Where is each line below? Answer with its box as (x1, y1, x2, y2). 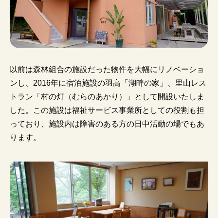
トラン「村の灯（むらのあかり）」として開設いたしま (10, 92, 204, 101)
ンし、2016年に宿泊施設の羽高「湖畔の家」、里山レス (10, 78, 206, 87)
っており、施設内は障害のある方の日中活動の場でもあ (10, 119, 204, 128)
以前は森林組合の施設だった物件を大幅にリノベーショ (10, 65, 204, 73)
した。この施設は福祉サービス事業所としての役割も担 (10, 106, 204, 114)
